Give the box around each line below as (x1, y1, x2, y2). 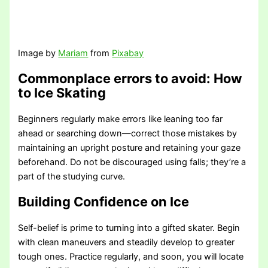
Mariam (58, 47, 89, 59)
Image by (18, 47, 59, 59)
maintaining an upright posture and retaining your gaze (18, 142, 241, 153)
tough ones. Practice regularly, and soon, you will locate (18, 251, 244, 262)
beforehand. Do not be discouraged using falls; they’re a (18, 156, 246, 167)
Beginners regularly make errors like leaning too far (18, 113, 223, 124)
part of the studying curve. (18, 170, 126, 182)
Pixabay (112, 47, 144, 59)
